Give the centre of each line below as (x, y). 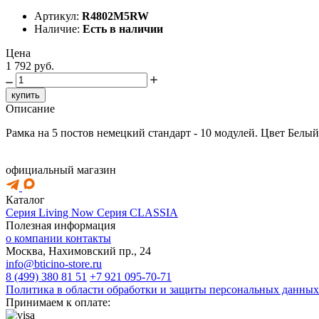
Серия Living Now (51, 212)
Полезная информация (61, 225)
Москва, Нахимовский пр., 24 (78, 251)
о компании (36, 238)
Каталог (25, 199)
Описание (30, 108)
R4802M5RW (115, 16)
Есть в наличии (123, 28)
